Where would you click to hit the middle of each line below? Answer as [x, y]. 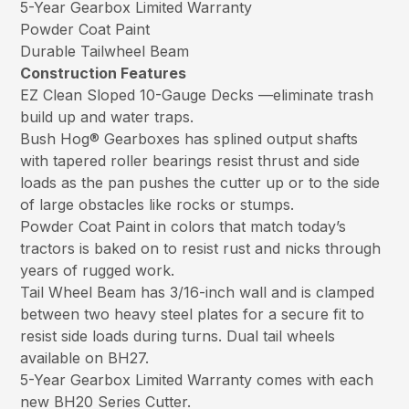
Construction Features [104, 73]
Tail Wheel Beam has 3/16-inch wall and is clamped [198, 293]
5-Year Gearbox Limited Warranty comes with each [197, 380]
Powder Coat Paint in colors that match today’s [184, 227]
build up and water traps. [107, 117]
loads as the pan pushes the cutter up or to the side [200, 183]
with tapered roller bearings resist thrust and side [190, 161]
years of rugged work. [98, 271]
